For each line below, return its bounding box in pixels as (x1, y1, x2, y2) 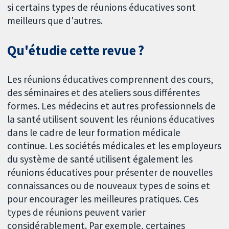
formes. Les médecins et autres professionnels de (7, 100, 216, 112)
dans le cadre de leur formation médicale (7, 126, 181, 139)
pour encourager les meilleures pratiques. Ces (7, 193, 199, 205)
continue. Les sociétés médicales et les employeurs (7, 140, 222, 152)
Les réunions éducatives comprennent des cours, (7, 73, 214, 86)
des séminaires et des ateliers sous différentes (7, 86, 200, 99)
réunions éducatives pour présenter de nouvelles (7, 166, 213, 179)
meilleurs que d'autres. (7, 14, 103, 27)
